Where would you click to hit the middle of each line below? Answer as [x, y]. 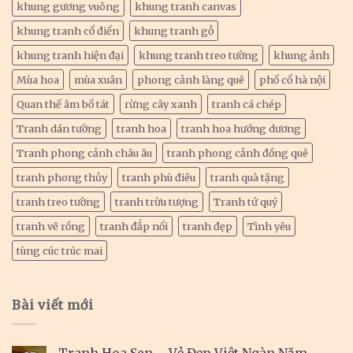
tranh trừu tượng [157, 201]
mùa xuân [98, 79]
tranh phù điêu [159, 177]
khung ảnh [301, 55]
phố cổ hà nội [292, 79]
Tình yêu [269, 226]
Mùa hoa [38, 79]
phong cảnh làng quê [191, 79]
